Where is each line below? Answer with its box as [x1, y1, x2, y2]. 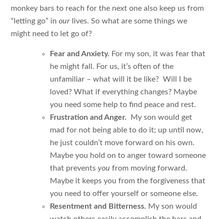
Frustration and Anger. [50, 113, 129, 121]
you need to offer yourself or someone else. [50, 189, 198, 197]
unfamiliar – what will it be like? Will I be [50, 75, 192, 83]
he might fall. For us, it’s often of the [50, 62, 174, 70]
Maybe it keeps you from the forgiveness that [50, 176, 206, 185]
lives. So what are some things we [70, 17, 188, 25]
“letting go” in [11, 17, 59, 25]
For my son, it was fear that [109, 49, 206, 58]
